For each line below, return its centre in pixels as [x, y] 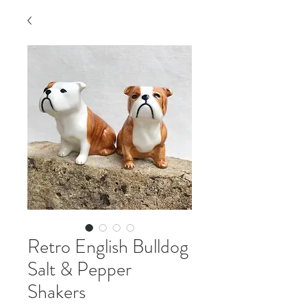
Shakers [57, 292]
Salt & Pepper [79, 269]
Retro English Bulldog [108, 247]
